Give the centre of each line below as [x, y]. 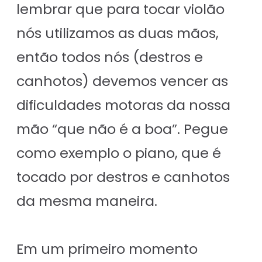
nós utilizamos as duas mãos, [118, 33]
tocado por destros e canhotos [123, 177]
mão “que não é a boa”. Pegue [122, 129]
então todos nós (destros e [110, 57]
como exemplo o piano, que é [119, 153]
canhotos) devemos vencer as [122, 81]
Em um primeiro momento [107, 249]
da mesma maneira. [87, 201]
